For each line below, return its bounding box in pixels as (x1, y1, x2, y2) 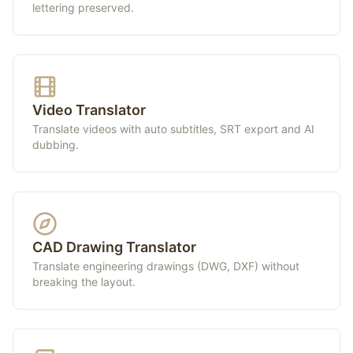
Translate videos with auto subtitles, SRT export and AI (32, 122, 314, 136)
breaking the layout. (32, 275, 136, 288)
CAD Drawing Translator (32, 239, 196, 255)
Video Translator (32, 102, 146, 118)
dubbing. (32, 138, 79, 151)
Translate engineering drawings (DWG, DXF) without (32, 259, 299, 273)
